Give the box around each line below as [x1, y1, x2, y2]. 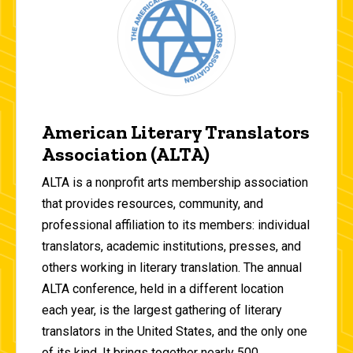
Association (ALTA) [42, 143, 210, 165]
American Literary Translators [42, 121, 310, 143]
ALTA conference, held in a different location [42, 281, 284, 297]
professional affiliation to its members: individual [42, 217, 310, 233]
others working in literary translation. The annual [42, 260, 302, 276]
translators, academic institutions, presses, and [42, 239, 301, 255]
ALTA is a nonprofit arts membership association [42, 175, 308, 191]
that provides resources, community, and [42, 196, 263, 212]
